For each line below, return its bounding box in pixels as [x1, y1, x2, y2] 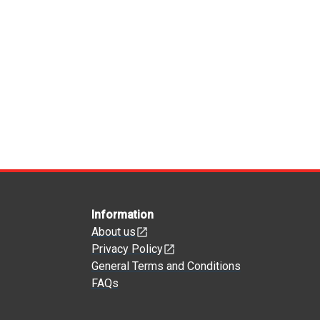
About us [91, 225, 136, 239]
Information [91, 208, 154, 221]
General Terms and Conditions [91, 259, 241, 273]
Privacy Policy [91, 242, 163, 256]
